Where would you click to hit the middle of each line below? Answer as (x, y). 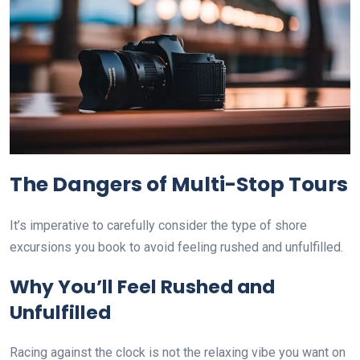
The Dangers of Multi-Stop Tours (179, 184)
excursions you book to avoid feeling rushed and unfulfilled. (176, 247)
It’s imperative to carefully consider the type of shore (158, 225)
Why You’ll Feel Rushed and (142, 286)
